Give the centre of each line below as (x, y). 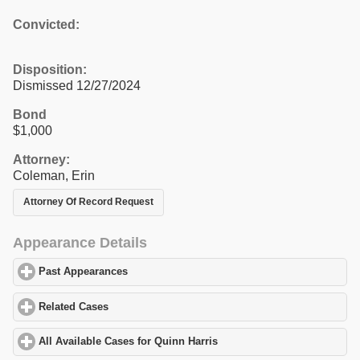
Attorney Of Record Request (88, 202)
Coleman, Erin (54, 175)
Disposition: (50, 69)
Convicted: (46, 24)
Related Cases (74, 307)
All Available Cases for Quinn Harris (129, 342)
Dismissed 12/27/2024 (77, 85)
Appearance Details (80, 242)
